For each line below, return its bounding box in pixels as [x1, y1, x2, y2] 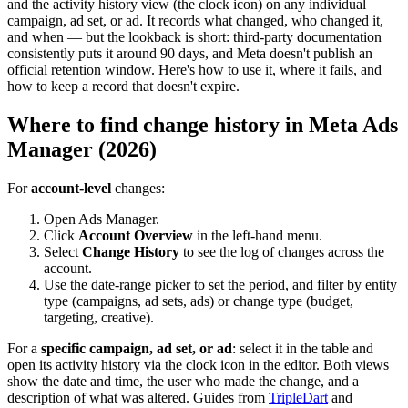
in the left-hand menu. [193, 227, 322, 243]
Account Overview [78, 227, 193, 243]
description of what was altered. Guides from [7, 389, 269, 405]
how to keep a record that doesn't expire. [7, 77, 240, 94]
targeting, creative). [44, 309, 154, 325]
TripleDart [269, 389, 328, 405]
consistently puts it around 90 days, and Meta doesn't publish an [7, 45, 372, 61]
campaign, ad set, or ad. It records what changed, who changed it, [7, 12, 383, 28]
